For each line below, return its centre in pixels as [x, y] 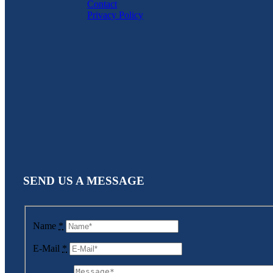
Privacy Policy [115, 15]
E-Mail [48, 248]
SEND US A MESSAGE [84, 181]
